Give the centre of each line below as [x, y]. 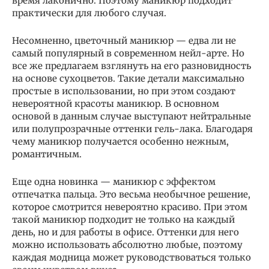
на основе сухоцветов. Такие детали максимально [128, 78]
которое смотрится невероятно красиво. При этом [130, 207]
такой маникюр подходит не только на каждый [123, 219]
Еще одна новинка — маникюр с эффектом [114, 181]
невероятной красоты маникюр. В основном [116, 103]
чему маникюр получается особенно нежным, [120, 141]
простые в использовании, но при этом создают [124, 91]
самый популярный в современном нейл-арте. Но [128, 53]
